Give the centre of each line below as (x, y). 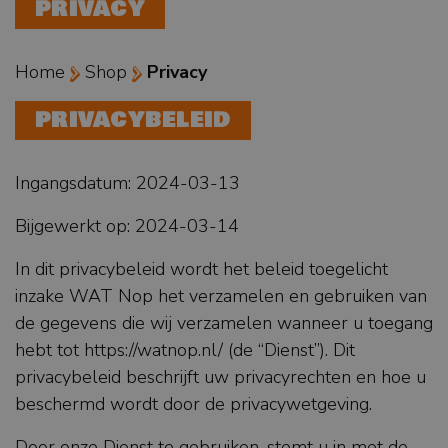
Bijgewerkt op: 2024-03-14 (127, 226)
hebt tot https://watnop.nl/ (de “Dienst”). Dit (185, 350)
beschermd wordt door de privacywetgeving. (193, 404)
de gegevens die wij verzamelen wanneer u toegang (224, 323)
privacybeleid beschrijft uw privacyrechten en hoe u (220, 377)
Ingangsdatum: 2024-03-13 (127, 183)
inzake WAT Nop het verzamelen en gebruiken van (221, 296)
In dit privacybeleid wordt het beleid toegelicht (201, 269)
